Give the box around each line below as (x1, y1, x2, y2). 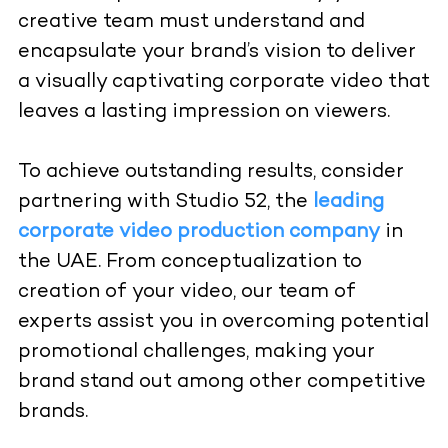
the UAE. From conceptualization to (17, 251, 362, 273)
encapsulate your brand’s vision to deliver (17, 41, 416, 63)
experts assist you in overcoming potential (17, 311, 429, 333)
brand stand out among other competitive (17, 371, 426, 393)
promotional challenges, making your (17, 341, 375, 363)
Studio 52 (174, 191, 267, 213)
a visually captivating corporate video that (17, 71, 430, 93)
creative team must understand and (17, 11, 365, 33)
